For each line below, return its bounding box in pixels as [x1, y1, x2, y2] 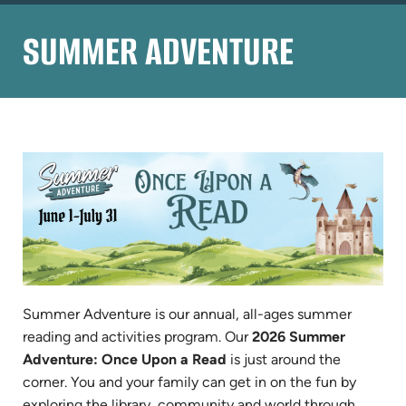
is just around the [227, 350, 341, 368]
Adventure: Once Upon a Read [23, 350, 227, 368]
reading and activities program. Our [23, 327, 252, 345]
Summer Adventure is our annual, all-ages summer [23, 304, 352, 323]
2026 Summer [252, 327, 345, 345]
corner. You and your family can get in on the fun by [23, 372, 356, 391]
